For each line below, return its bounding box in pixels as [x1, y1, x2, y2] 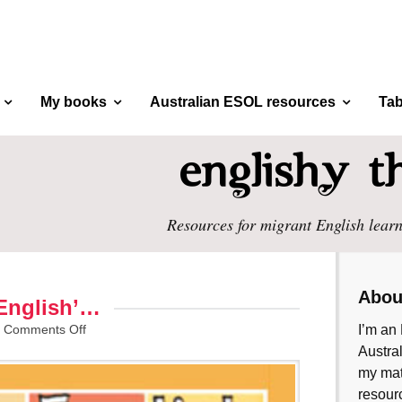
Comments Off [4, 322, 86, 336]
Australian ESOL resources [150, 94, 336, 109]
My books [40, 94, 107, 109]
